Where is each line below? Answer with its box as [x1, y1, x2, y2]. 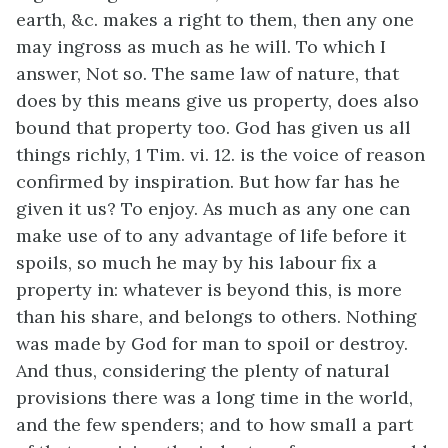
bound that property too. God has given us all [16, 116, 411, 139]
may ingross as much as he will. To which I [16, 35, 386, 58]
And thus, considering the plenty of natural [16, 359, 390, 382]
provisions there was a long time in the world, [16, 386, 413, 409]
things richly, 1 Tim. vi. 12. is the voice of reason [16, 143, 425, 166]
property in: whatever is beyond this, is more [16, 278, 402, 301]
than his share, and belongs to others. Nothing [16, 305, 417, 328]
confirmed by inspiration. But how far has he [16, 170, 400, 193]
